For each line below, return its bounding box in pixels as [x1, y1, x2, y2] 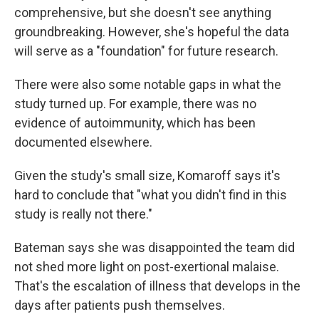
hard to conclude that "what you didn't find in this [14, 187, 287, 202]
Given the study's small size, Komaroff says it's [14, 167, 281, 183]
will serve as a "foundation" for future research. [14, 43, 278, 58]
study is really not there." [14, 206, 152, 221]
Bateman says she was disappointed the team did [14, 239, 295, 255]
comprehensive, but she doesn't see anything [14, 4, 271, 20]
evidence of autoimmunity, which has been [14, 115, 256, 130]
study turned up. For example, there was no [14, 95, 256, 111]
